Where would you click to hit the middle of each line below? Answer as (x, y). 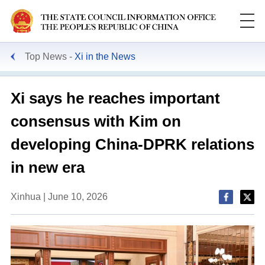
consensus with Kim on (96, 121)
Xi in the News (105, 56)
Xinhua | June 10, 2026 (59, 196)
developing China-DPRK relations (132, 144)
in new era (47, 167)
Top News (46, 56)
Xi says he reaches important (115, 98)
